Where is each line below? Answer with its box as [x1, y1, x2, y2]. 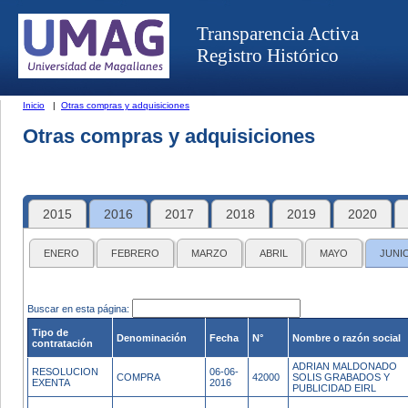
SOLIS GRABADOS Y [292, 372, 390, 382]
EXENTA [32, 377, 70, 388]
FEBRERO [111, 248, 159, 259]
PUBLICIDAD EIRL [292, 382, 376, 393]
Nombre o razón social [292, 332, 401, 343]
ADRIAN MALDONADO [292, 361, 397, 372]
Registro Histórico [197, 45, 339, 66]
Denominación [117, 332, 189, 343]
